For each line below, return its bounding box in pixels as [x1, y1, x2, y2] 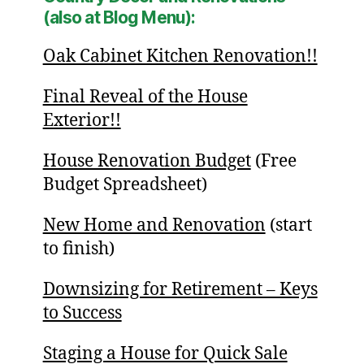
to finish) [42, 238, 115, 261]
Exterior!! [42, 110, 121, 132]
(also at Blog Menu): [42, 7, 196, 28]
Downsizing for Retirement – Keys [42, 279, 318, 301]
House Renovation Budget [42, 150, 251, 173]
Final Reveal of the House [42, 86, 248, 109]
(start [265, 214, 312, 237]
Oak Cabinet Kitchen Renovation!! [42, 45, 318, 68]
